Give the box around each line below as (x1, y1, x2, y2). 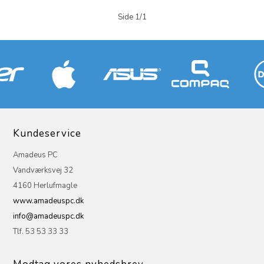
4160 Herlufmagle (13, 180, 78, 191)
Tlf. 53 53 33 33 (13, 226, 69, 237)
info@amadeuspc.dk (13, 211, 84, 222)
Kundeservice (13, 127, 82, 140)
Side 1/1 (115, 12, 148, 22)
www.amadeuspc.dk (13, 196, 84, 206)
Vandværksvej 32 (13, 165, 74, 176)
